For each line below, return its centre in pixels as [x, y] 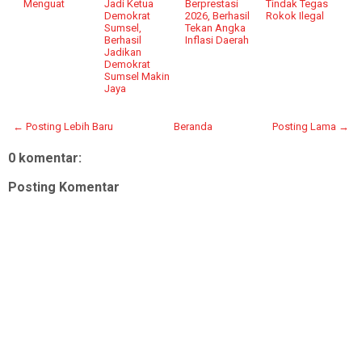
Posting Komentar [64, 187]
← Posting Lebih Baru [63, 126]
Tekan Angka [216, 27]
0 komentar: [45, 158]
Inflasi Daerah [217, 40]
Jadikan [123, 52]
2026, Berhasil [218, 15]
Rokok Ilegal [295, 15]
